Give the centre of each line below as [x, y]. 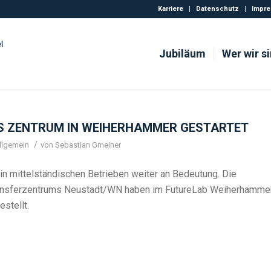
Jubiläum [182, 54]
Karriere [170, 9]
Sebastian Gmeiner [88, 145]
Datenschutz [217, 9]
